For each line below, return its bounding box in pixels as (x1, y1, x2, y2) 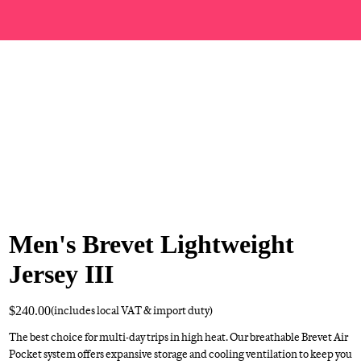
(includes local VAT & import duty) (50, 304, 213, 317)
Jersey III (8, 259, 114, 288)
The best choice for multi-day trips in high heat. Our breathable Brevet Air (8, 330, 348, 343)
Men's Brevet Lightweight (8, 230, 294, 259)
